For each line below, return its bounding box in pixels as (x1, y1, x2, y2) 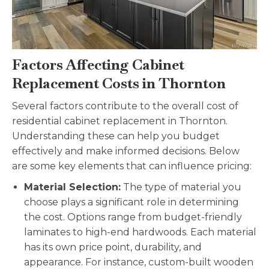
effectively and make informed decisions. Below (12, 145, 240, 157)
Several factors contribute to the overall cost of (12, 100, 238, 112)
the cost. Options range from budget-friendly (24, 211, 242, 223)
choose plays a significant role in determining (24, 196, 239, 208)
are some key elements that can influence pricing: (12, 160, 252, 172)
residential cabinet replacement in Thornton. (12, 115, 228, 127)
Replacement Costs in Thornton (12, 74, 226, 93)
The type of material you (121, 181, 241, 193)
